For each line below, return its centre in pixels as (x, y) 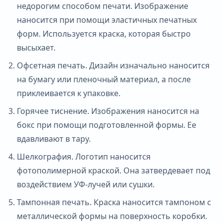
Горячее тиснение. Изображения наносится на (108, 111)
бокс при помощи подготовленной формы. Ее (107, 125)
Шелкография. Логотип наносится (84, 156)
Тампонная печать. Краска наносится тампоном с (114, 202)
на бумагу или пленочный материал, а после (104, 79)
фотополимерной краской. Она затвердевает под (113, 170)
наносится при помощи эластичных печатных (107, 20)
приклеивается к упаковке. (69, 93)
